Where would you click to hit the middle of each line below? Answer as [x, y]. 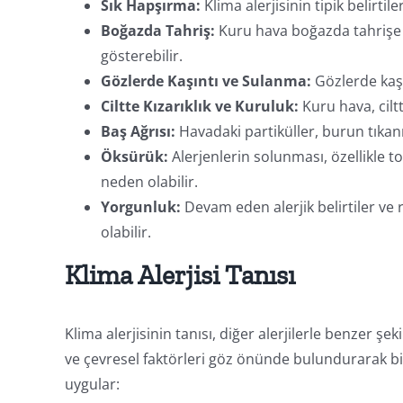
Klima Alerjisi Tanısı [179, 275]
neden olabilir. [149, 181]
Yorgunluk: [140, 206]
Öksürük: [134, 156]
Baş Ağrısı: [138, 131]
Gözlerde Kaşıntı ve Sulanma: [206, 81]
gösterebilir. [141, 55]
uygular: [92, 384]
